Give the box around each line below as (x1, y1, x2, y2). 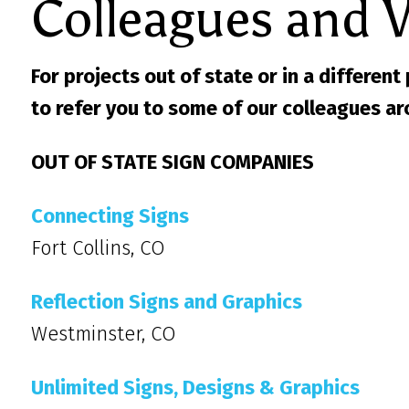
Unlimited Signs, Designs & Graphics (31, 375, 360, 400)
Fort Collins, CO (31, 236, 165, 260)
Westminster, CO (31, 321, 176, 346)
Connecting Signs (31, 204, 189, 228)
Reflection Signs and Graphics (31, 289, 302, 314)
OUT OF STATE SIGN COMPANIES (31, 150, 314, 174)
